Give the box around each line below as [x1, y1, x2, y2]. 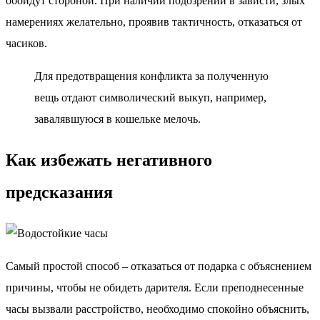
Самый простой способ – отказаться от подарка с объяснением [6, 259, 311, 272]
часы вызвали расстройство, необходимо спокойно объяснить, [6, 302, 309, 315]
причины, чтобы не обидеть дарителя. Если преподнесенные [6, 281, 304, 294]
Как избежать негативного [6, 150, 212, 169]
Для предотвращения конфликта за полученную [34, 69, 269, 82]
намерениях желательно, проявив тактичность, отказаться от [6, 15, 302, 28]
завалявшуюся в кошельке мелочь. [34, 112, 201, 125]
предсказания [6, 182, 113, 201]
